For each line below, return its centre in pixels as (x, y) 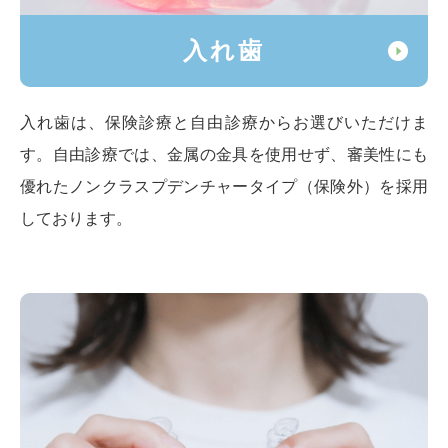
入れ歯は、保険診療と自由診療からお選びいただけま (224, 122)
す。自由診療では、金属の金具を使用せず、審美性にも (224, 154)
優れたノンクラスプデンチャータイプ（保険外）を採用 (224, 186)
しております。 (76, 218)
